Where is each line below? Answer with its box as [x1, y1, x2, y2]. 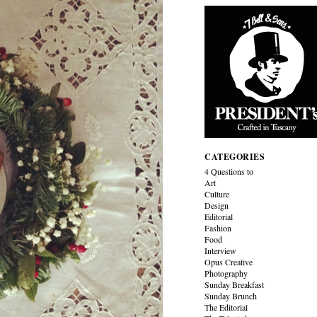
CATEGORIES [204, 151, 265, 163]
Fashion [204, 222, 232, 234]
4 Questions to [204, 166, 254, 177]
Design [204, 200, 229, 211]
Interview [204, 245, 237, 256]
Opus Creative [204, 256, 253, 267]
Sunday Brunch [204, 290, 258, 301]
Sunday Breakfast [204, 279, 265, 290]
